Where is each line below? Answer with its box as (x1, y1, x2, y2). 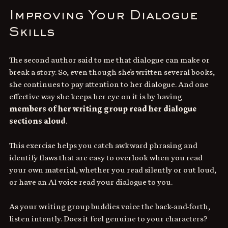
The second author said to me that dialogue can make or (9, 55, 211, 65)
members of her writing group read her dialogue (9, 104, 198, 113)
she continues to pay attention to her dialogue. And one (9, 79, 210, 89)
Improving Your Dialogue (9, 10, 203, 22)
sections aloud (9, 116, 66, 126)
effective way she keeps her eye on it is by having (9, 92, 184, 101)
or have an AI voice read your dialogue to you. (9, 177, 173, 187)
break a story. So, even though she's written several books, (9, 67, 216, 77)
